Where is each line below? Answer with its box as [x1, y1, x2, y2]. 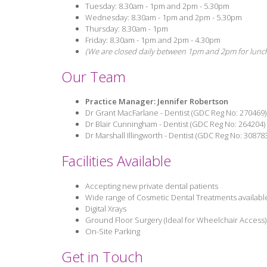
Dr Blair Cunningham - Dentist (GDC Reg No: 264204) [85, 119, 265, 130]
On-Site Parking [85, 226, 140, 237]
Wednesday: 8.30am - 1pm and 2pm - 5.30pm [85, 11, 244, 23]
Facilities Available [61, 151, 171, 171]
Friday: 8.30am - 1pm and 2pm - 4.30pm [85, 34, 221, 45]
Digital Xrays [85, 203, 126, 215]
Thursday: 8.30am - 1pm [85, 23, 168, 34]
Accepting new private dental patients [85, 181, 218, 192]
